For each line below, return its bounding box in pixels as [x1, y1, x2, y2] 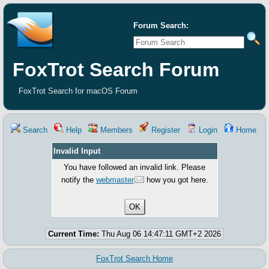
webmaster [95, 175, 134, 184]
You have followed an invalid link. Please [64, 163, 205, 172]
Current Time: [48, 229, 99, 238]
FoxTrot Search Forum [13, 59, 219, 80]
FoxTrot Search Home [96, 254, 173, 263]
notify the [61, 175, 96, 184]
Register [149, 125, 180, 134]
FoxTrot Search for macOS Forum [19, 86, 138, 95]
